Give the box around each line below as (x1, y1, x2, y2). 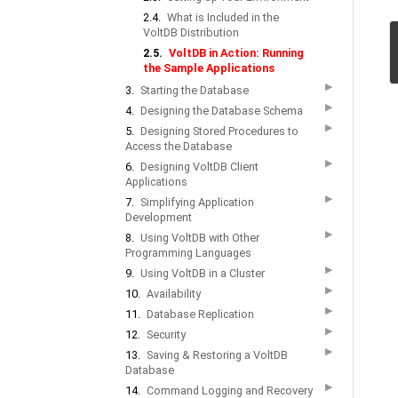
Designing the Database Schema (140, 104, 303, 117)
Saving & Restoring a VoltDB (147, 348, 288, 362)
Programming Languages (125, 246, 251, 259)
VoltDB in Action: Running (169, 46, 304, 60)
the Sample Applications (143, 61, 275, 75)
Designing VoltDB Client (140, 160, 259, 173)
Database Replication (147, 307, 254, 321)
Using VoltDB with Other (140, 231, 259, 244)
